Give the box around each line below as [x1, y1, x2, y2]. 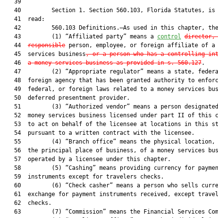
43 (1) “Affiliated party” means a [4, 33, 157, 40]
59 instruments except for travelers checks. [4, 173, 164, 180]
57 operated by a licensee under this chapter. [4, 156, 171, 163]
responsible [28, 42, 65, 49]
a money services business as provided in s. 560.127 [28, 59, 201, 66]
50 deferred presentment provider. [4, 94, 130, 101]
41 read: [4, 16, 45, 22]
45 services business [4, 51, 86, 57]
